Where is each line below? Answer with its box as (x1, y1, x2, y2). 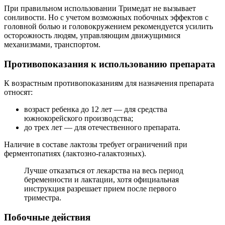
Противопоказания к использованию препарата (4, 58, 215, 69)
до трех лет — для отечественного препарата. (24, 123, 180, 132)
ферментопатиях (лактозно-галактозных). (4, 149, 146, 158)
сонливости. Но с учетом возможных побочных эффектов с (4, 13, 208, 22)
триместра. (24, 193, 61, 202)
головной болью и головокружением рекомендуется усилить (4, 22, 213, 31)
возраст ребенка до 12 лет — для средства (24, 105, 167, 114)
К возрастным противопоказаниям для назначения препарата (4, 79, 214, 88)
